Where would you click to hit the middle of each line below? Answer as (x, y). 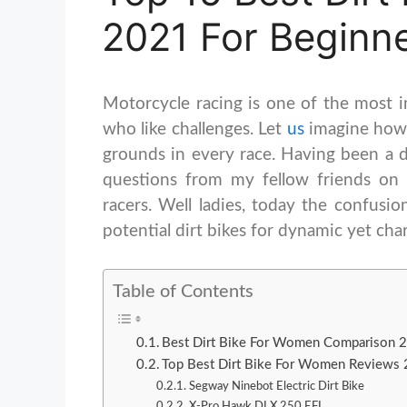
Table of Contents (183, 292)
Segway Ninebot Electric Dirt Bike (277, 387)
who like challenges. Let (195, 130)
